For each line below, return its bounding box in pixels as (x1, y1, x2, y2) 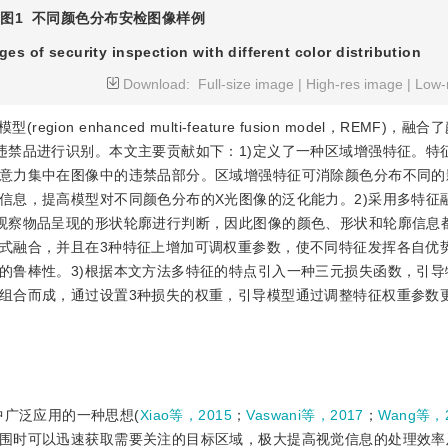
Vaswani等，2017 (246, 407, 364, 423)
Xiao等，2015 (139, 407, 232, 423)
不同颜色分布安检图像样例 (32, 10, 206, 26)
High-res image (306, 76, 404, 92)
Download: (123, 76, 195, 92)
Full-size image (198, 76, 295, 92)
